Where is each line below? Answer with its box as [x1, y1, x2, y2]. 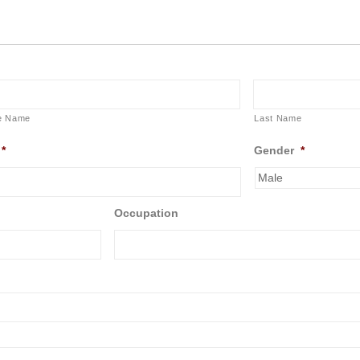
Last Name [254, 112, 302, 123]
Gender [253, 143, 294, 157]
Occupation [114, 206, 178, 219]
